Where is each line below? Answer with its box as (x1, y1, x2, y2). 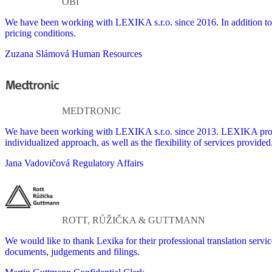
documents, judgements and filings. (5, 246, 140, 257)
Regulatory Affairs (72, 157, 143, 168)
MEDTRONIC (62, 105, 121, 116)
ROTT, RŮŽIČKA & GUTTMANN (62, 214, 205, 225)
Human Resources (72, 48, 142, 59)
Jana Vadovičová (5, 157, 70, 168)
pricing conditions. (5, 27, 76, 38)
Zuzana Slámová (5, 48, 69, 59)
